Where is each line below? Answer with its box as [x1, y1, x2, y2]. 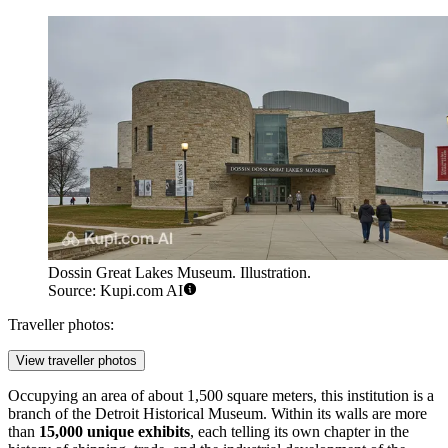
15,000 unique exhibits [39, 423, 190, 441]
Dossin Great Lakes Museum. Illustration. [48, 264, 311, 282]
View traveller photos [16, 353, 137, 369]
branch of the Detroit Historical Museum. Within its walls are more [8, 405, 427, 423]
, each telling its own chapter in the [190, 423, 409, 441]
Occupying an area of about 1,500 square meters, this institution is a [8, 387, 434, 405]
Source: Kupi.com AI [48, 282, 183, 300]
